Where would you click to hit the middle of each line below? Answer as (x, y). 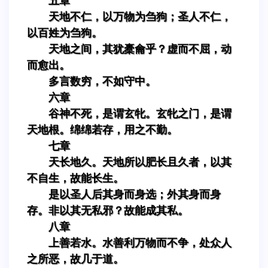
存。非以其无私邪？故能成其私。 (108, 210)
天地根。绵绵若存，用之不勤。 (102, 130)
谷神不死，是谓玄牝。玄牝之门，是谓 (140, 113)
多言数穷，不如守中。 (102, 81)
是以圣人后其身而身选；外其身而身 (135, 194)
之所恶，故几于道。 (75, 259)
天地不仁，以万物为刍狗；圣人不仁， (140, 16)
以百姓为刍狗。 (65, 33)
